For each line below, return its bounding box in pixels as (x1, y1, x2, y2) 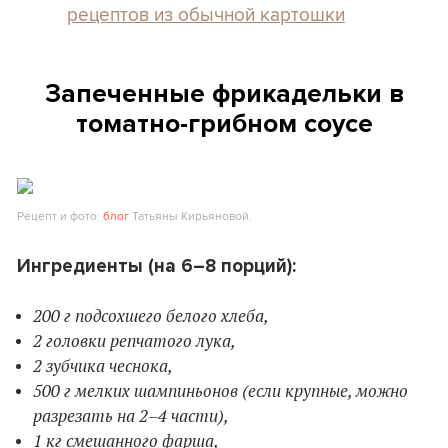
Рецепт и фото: (17, 206, 103, 224)
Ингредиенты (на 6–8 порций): (17, 254, 296, 277)
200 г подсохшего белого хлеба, (33, 304, 269, 327)
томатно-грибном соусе (75, 107, 373, 139)
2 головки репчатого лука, (33, 329, 236, 352)
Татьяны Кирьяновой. (129, 206, 252, 224)
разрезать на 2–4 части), (33, 404, 229, 427)
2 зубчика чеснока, (33, 354, 173, 377)
